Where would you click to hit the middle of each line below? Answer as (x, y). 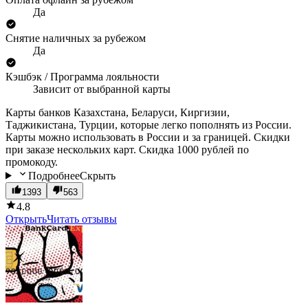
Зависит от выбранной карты (102, 89)
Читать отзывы (82, 219)
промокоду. (32, 162)
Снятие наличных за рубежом (76, 38)
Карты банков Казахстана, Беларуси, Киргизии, (118, 112)
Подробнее (54, 175)
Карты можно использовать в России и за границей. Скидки (148, 137)
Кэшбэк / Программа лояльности (82, 76)
